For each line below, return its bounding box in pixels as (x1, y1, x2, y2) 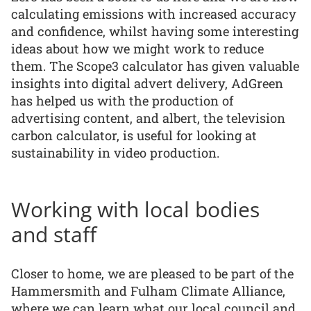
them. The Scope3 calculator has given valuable (11, 58, 299, 75)
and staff (11, 220, 96, 249)
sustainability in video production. (11, 144, 219, 162)
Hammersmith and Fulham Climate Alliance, (11, 282, 285, 299)
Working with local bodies (11, 195, 260, 224)
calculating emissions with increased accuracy (11, 6, 296, 23)
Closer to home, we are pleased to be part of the (11, 264, 294, 282)
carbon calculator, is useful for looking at (11, 127, 257, 144)
